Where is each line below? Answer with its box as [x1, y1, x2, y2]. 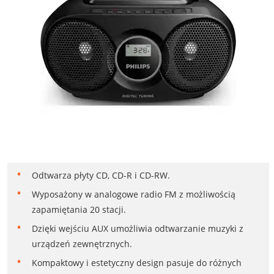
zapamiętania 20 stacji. [31, 204, 126, 216]
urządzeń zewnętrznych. [31, 238, 132, 250]
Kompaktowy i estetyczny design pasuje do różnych [31, 257, 242, 269]
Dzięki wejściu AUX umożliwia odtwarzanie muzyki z [31, 223, 243, 235]
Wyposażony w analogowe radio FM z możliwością [31, 188, 235, 201]
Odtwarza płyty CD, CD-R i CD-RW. [31, 169, 170, 182]
